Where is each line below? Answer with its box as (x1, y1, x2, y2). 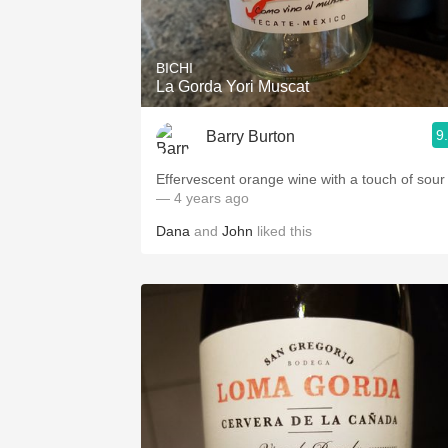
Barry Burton (206, 127, 295, 145)
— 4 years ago (156, 190, 249, 206)
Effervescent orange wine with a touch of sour (156, 171, 445, 187)
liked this (253, 223, 312, 239)
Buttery (285, 135, 335, 152)
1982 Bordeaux (255, 3, 365, 20)
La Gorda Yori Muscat (156, 78, 309, 95)
